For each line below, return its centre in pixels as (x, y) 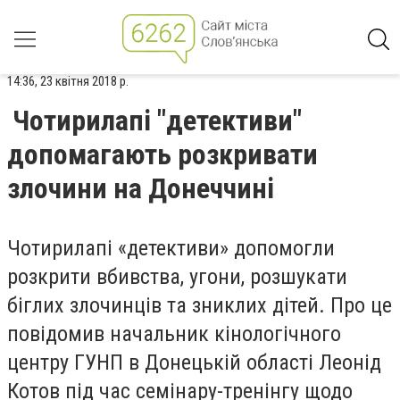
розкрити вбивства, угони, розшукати (177, 277)
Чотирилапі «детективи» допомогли (171, 248)
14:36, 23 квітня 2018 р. (68, 81)
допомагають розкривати (162, 154)
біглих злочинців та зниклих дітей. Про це (200, 305)
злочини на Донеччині (141, 188)
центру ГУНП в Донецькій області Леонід (194, 362)
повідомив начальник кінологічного (174, 334)
